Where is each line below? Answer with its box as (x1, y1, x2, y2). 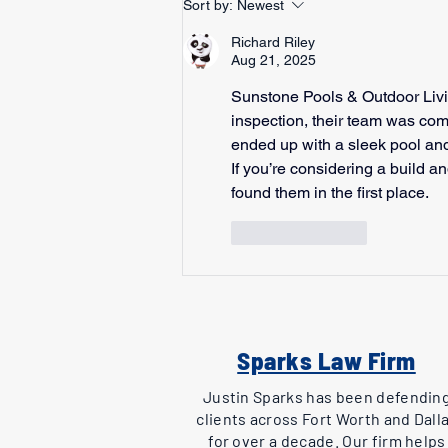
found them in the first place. (231, 183, 429, 202)
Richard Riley (231, 34, 315, 50)
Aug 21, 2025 (231, 52, 316, 68)
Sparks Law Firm (237, 345, 416, 375)
